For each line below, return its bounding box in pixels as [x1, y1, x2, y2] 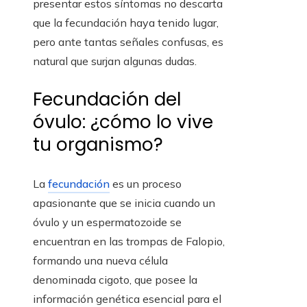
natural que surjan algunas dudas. [33, 54, 197, 69]
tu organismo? [33, 132, 163, 158]
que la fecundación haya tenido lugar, [33, 16, 219, 30]
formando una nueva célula [33, 254, 168, 268]
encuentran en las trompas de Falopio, [33, 234, 225, 249]
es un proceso [110, 177, 182, 191]
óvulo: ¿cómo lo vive [33, 110, 213, 135]
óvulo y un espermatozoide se [33, 215, 182, 230]
